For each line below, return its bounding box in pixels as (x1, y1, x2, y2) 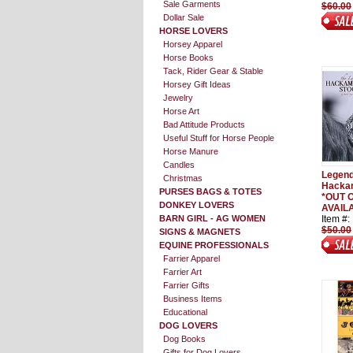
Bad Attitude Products (163, 120, 245, 129)
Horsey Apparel (163, 39, 222, 49)
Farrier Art (163, 267, 202, 277)
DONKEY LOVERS (159, 200, 234, 210)
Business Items (163, 294, 222, 303)
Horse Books (163, 53, 214, 62)
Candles (163, 160, 195, 169)
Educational (163, 307, 207, 317)
